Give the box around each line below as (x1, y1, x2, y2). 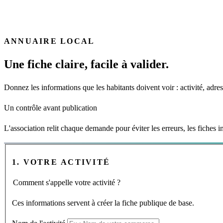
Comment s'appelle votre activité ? (13, 178, 120, 187)
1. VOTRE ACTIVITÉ (12, 157, 111, 166)
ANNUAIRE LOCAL (4, 37, 95, 46)
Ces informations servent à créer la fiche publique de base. (12, 198, 194, 207)
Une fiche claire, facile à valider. (4, 58, 169, 71)
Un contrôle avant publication (4, 104, 97, 112)
